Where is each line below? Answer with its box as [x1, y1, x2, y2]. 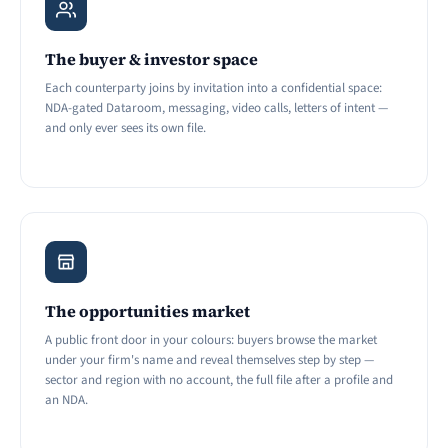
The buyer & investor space [45, 47, 258, 70]
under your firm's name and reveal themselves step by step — [45, 350, 374, 369]
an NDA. [45, 390, 88, 409]
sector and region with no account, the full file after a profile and [45, 370, 393, 389]
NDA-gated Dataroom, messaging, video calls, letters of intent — [45, 98, 388, 117]
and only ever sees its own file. [45, 118, 206, 137]
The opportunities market [45, 299, 250, 322]
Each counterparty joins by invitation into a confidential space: [45, 78, 382, 97]
